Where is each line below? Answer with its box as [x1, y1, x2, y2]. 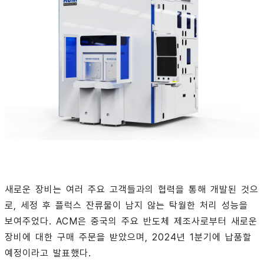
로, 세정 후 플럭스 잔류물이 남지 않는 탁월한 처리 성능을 [5, 199, 248, 211]
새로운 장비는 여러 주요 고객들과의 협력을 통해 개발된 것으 [5, 183, 259, 195]
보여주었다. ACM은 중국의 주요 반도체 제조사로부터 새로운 [5, 215, 258, 227]
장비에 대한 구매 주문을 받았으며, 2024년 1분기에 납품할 [5, 231, 252, 243]
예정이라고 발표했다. [5, 247, 91, 259]
